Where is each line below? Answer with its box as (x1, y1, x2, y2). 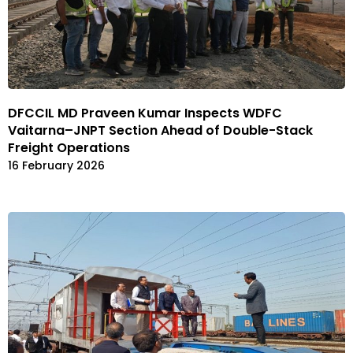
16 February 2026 (8, 158, 105, 174)
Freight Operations (8, 139, 130, 158)
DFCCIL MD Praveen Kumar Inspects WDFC (8, 104, 282, 123)
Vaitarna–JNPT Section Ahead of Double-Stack (8, 121, 313, 140)
